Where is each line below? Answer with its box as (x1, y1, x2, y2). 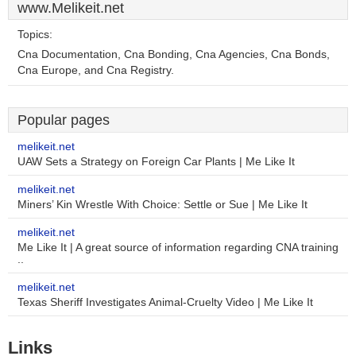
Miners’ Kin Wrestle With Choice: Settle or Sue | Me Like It (17, 199, 308, 211)
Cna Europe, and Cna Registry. (17, 64, 174, 76)
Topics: (17, 29, 52, 41)
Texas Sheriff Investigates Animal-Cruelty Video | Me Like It (17, 296, 313, 308)
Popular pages (17, 112, 110, 128)
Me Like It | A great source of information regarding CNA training (17, 242, 339, 253)
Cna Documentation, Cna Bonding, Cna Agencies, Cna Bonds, (17, 48, 330, 60)
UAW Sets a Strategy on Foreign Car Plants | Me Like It (17, 156, 295, 168)
